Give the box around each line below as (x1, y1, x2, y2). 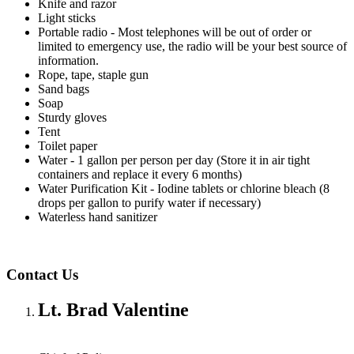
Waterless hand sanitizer (38, 210, 157, 224)
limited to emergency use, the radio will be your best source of (38, 40, 347, 54)
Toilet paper (38, 139, 97, 153)
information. (38, 54, 99, 68)
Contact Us (6, 265, 78, 283)
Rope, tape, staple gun (38, 68, 149, 82)
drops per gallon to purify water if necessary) (38, 196, 261, 210)
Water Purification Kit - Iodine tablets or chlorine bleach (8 (38, 182, 330, 196)
